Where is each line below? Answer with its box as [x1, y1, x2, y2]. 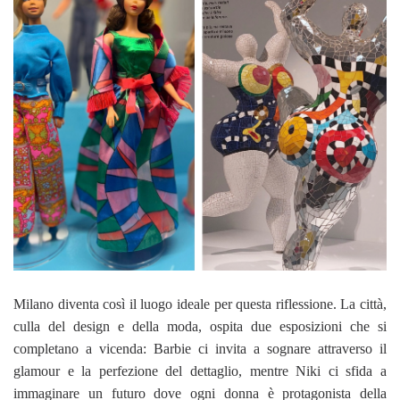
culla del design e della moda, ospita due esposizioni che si [13, 319, 387, 335]
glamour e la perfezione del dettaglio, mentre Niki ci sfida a [13, 363, 387, 379]
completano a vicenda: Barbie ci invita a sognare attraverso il [13, 341, 387, 357]
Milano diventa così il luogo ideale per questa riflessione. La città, [13, 296, 387, 312]
